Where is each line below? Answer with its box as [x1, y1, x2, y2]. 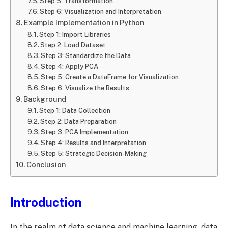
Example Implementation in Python [23, 18, 144, 27]
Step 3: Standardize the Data [41, 52, 131, 60]
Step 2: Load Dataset [40, 41, 106, 49]
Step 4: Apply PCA [41, 63, 99, 71]
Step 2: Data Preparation [40, 118, 117, 126]
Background [23, 95, 66, 104]
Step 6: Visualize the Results [41, 84, 130, 92]
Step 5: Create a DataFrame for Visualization [41, 73, 179, 81]
